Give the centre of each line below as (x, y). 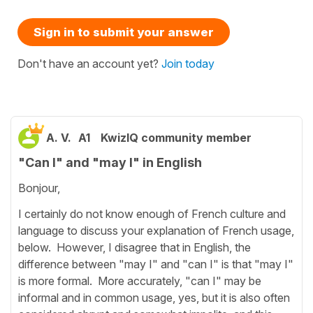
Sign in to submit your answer (124, 32)
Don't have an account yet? (89, 63)
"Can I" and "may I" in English (110, 162)
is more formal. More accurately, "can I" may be (140, 281)
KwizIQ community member (176, 137)
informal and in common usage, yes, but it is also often (154, 298)
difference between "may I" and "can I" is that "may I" (156, 264)
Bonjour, (41, 188)
